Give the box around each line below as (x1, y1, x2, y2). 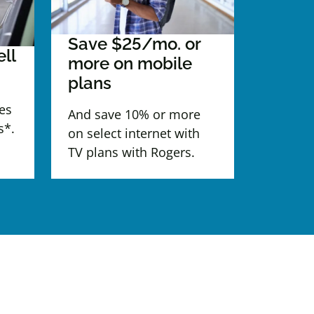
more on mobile (68, 53, 192, 74)
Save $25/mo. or (68, 34, 200, 55)
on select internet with (68, 124, 200, 142)
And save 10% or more (68, 105, 200, 123)
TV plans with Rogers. (68, 143, 195, 161)
